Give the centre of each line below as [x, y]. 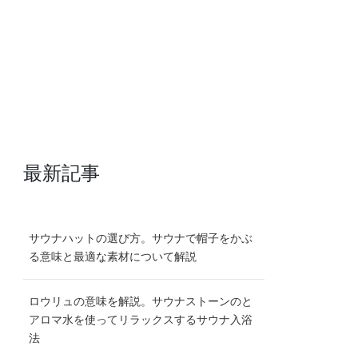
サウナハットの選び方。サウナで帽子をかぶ [141, 239]
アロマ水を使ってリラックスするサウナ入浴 [141, 320]
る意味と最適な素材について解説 [113, 257]
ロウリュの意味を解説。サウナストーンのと [141, 302]
